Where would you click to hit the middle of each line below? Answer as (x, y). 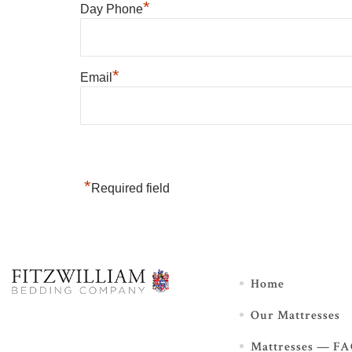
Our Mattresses (296, 315)
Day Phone (112, 9)
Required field (130, 188)
